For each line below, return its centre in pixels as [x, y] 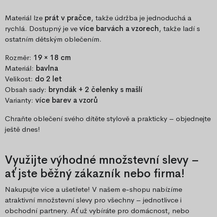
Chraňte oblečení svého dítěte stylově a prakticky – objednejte [108, 119]
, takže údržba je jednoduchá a [141, 18]
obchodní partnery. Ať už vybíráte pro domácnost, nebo [97, 211]
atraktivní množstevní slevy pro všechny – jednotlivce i [93, 200]
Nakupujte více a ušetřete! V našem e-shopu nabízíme [93, 189]
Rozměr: [19, 58]
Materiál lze [25, 18]
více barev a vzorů [67, 100]
